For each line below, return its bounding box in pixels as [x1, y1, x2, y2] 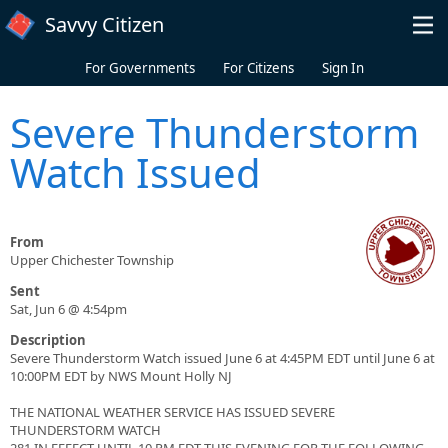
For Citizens [222, 59, 294, 77]
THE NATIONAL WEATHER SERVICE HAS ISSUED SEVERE [10, 403, 335, 422]
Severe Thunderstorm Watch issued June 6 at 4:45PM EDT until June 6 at [10, 349, 435, 368]
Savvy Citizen [45, 11, 164, 38]
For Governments [84, 59, 195, 77]
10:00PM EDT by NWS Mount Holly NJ [10, 367, 232, 386]
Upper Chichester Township [10, 251, 174, 270]
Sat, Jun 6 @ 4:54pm [10, 300, 127, 319]
